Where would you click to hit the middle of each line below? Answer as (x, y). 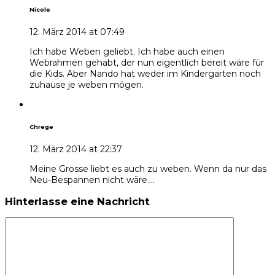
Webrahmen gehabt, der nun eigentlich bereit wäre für (147, 62)
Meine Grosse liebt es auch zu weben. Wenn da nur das (148, 168)
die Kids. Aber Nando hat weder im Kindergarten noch (145, 73)
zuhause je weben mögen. (87, 84)
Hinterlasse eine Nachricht (77, 201)
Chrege (41, 126)
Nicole (40, 10)
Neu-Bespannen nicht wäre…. (92, 180)
